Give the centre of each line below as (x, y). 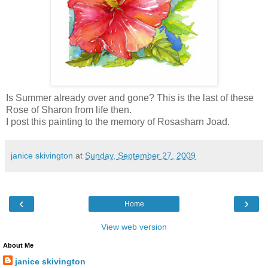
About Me (18, 245)
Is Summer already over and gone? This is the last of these (130, 98)
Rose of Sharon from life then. (69, 109)
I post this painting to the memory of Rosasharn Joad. (118, 121)
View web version (134, 226)
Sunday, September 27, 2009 (140, 155)
